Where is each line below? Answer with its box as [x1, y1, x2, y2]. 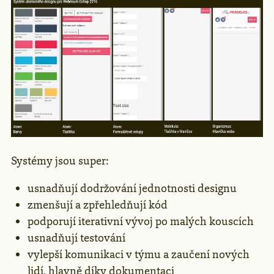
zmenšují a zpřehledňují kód [28, 198, 168, 213]
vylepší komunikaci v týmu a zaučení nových [28, 247, 250, 262]
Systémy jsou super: [11, 154, 108, 169]
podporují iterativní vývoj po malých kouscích [28, 214, 254, 229]
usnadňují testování [28, 231, 125, 246]
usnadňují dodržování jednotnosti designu [28, 181, 237, 196]
